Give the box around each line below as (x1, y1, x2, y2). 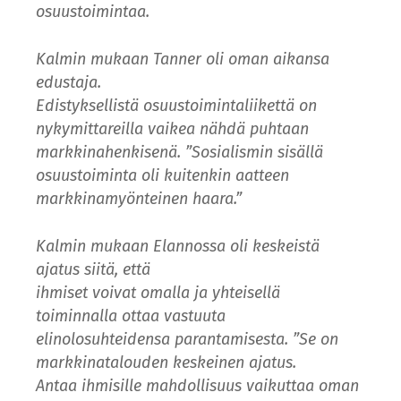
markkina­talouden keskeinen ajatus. (36, 352, 296, 372)
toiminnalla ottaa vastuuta (36, 305, 226, 326)
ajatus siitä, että (36, 259, 150, 279)
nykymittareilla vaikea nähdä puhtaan (36, 118, 309, 139)
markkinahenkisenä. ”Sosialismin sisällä (36, 141, 323, 162)
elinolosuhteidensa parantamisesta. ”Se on (36, 328, 338, 349)
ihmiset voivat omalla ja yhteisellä (36, 282, 280, 303)
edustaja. (36, 72, 101, 92)
